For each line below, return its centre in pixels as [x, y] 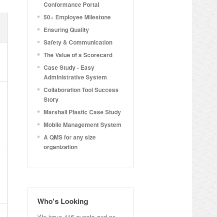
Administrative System [75, 77]
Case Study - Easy [69, 67]
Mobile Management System [83, 124]
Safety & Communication [78, 42]
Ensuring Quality [66, 30]
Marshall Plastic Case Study [82, 112]
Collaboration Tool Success [81, 90]
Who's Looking [63, 201]
